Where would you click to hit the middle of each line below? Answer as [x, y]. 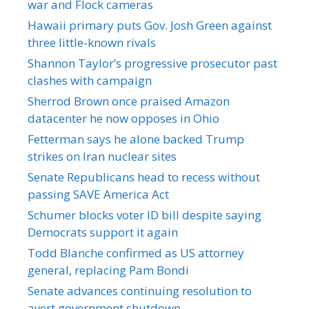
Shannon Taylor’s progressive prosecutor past [152, 63]
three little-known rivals [92, 42]
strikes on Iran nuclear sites [102, 156]
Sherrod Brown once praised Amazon [129, 101]
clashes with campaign [90, 80]
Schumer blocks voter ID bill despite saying [144, 215]
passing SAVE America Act [98, 194]
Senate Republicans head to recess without [144, 177]
